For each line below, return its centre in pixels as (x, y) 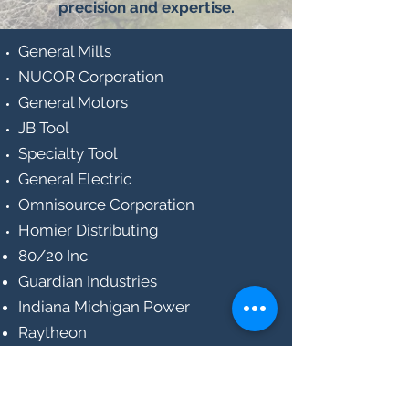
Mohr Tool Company (92, 383)
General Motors (75, 102)
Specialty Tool (68, 153)
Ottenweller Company (100, 358)
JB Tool (44, 128)
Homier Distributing (90, 230)
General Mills (65, 51)
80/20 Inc (53, 256)
